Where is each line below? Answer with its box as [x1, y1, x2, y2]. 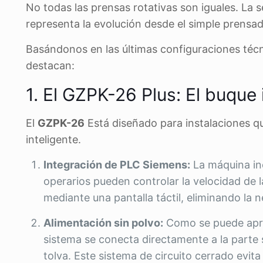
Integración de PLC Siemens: [43, 159, 190, 171]
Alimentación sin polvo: [43, 217, 163, 229]
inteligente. [26, 133, 81, 146]
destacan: [26, 59, 75, 72]
